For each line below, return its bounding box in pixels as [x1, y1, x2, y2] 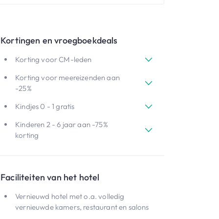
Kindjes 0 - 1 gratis [15, 102, 75, 111]
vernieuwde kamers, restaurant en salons [15, 202, 149, 212]
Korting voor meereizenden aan [15, 73, 120, 82]
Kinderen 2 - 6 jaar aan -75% [15, 120, 108, 129]
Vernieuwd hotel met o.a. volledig [15, 192, 125, 201]
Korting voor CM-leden [15, 55, 92, 64]
